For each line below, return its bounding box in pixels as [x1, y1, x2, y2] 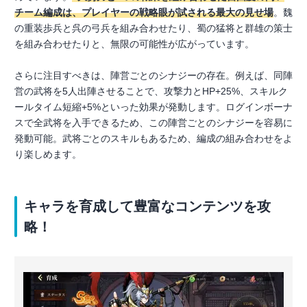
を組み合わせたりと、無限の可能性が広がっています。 [14, 38, 254, 49]
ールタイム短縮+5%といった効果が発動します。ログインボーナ [14, 101, 293, 112]
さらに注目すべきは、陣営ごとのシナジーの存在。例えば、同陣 [14, 70, 293, 81]
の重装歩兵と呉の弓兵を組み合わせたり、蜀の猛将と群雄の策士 [14, 23, 293, 34]
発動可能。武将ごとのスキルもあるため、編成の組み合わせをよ [14, 133, 293, 144]
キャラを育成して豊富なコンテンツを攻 [24, 199, 271, 214]
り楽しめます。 [14, 149, 82, 160]
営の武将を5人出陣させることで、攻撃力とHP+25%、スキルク [14, 86, 288, 97]
